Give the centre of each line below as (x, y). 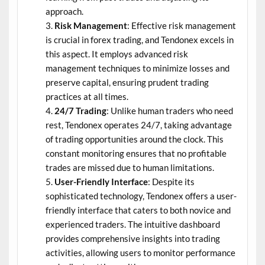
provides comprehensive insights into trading (132, 238)
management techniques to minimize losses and (137, 68)
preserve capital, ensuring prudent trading (127, 82)
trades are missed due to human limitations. (130, 167)
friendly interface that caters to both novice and (138, 210)
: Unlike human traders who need (169, 110)
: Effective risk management (181, 25)
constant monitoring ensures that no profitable (136, 153)
